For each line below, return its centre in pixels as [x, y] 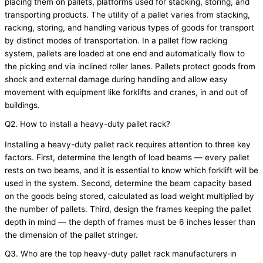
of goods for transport [212, 27]
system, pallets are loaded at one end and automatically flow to [125, 53]
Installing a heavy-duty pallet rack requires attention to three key [128, 145]
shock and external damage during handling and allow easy [116, 79]
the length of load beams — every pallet [173, 158]
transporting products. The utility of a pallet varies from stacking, [127, 14]
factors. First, [31, 158]
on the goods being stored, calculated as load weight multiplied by [129, 196]
